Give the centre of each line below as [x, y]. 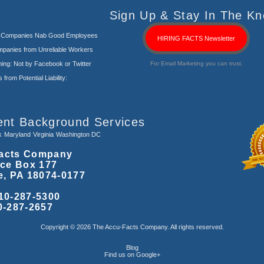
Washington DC [78, 134]
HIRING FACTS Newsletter [197, 38]
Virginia [43, 134]
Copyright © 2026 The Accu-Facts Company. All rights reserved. [132, 227]
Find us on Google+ [132, 255]
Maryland [17, 134]
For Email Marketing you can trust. [196, 63]
